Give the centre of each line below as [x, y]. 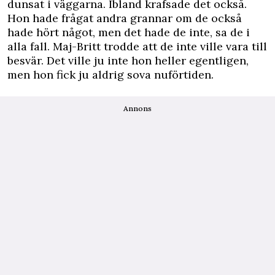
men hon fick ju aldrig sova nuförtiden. [110, 75]
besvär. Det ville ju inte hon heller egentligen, [128, 60]
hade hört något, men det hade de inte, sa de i [129, 32]
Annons [137, 108]
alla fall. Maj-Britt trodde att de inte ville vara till [137, 46]
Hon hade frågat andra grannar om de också [125, 18]
